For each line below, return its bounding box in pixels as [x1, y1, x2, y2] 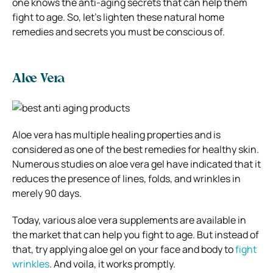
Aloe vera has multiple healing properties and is [12, 128, 221, 142]
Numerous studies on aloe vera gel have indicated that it [12, 157, 261, 171]
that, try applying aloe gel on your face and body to [12, 243, 235, 257]
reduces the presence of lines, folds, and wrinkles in [12, 172, 241, 186]
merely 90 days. [12, 186, 82, 200]
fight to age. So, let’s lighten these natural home [12, 10, 224, 24]
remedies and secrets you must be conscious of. [12, 24, 225, 38]
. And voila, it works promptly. [49, 257, 175, 271]
